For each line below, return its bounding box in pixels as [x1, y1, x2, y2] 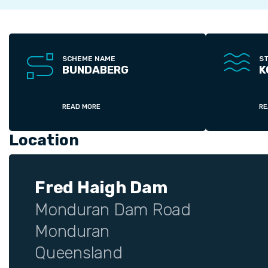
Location [9, 131, 79, 150]
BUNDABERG [62, 63, 129, 77]
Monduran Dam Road [35, 200, 191, 220]
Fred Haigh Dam [35, 178, 167, 198]
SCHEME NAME [62, 54, 115, 63]
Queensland [35, 243, 123, 263]
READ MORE [62, 103, 100, 111]
